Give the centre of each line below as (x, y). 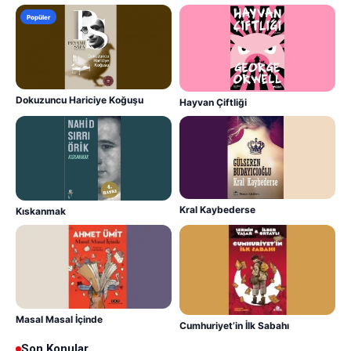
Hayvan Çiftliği (213, 102)
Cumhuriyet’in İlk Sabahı (234, 325)
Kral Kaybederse (217, 210)
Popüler (38, 17)
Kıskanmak (41, 211)
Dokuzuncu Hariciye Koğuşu (80, 100)
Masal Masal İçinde (59, 319)
